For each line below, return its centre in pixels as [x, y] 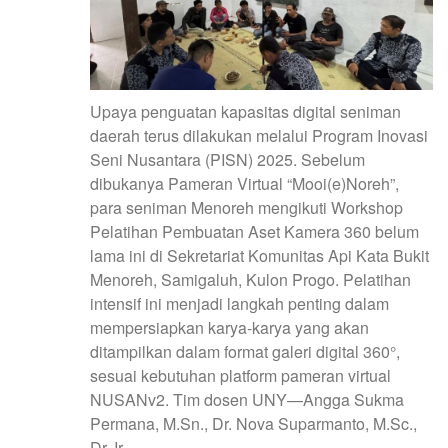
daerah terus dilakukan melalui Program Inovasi [259, 136]
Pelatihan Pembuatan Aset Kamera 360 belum [254, 232]
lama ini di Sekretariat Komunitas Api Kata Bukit [259, 256]
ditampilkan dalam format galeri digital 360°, [245, 352]
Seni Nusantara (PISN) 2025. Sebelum [227, 160]
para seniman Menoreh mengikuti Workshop [246, 208]
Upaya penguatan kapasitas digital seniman [245, 112]
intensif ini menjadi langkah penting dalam [239, 304]
